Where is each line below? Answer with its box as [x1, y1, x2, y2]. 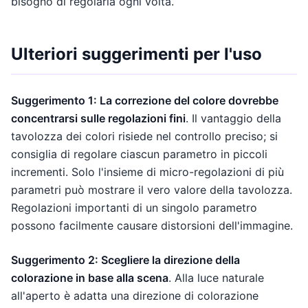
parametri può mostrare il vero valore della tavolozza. [11, 182, 292, 197]
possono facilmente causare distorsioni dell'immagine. [11, 218, 293, 232]
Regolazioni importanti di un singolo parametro [11, 200, 257, 214]
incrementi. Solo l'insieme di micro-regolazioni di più [11, 164, 284, 179]
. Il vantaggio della [186, 111, 281, 125]
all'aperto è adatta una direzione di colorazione [11, 288, 258, 302]
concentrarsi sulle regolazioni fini [11, 111, 186, 125]
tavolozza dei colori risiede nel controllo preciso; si [11, 129, 278, 143]
